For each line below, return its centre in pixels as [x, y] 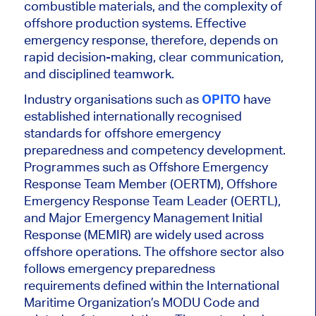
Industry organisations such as [113, 99]
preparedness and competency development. [154, 150]
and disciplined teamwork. [99, 74]
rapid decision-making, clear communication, [153, 57]
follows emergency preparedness [119, 269]
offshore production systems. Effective [135, 23]
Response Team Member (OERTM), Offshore [150, 184]
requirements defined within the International [151, 286]
